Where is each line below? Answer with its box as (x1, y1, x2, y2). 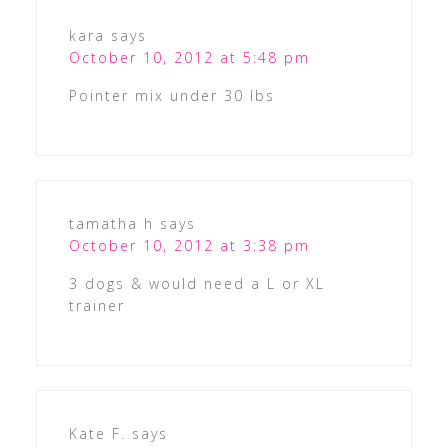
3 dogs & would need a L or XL (68, 273, 325, 293)
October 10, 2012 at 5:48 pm (68, 47, 310, 67)
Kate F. (68, 423, 126, 443)
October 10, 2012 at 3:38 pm (68, 235, 310, 255)
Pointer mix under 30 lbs (68, 85, 275, 105)
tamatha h (68, 213, 154, 233)
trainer (68, 295, 125, 315)
